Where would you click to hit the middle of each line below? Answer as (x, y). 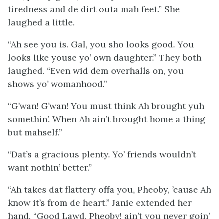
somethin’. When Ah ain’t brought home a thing (107, 119)
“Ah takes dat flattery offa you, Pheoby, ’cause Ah (109, 189)
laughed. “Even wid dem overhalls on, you (96, 71)
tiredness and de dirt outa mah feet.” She (94, 9)
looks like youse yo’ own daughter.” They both (105, 57)
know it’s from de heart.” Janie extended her (100, 203)
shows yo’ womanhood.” (57, 84)
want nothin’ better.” (50, 167)
